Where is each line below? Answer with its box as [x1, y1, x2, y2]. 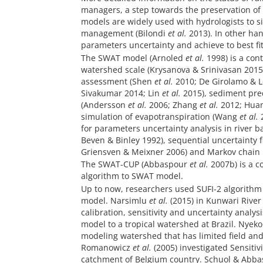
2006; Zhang [147, 99, 200, 110]
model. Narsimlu [81, 194, 149, 206]
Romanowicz [81, 241, 133, 253]
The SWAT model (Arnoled [81, 52, 186, 63]
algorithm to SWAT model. [81, 170, 183, 182]
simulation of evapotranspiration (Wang [81, 110, 240, 122]
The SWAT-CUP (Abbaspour [81, 159, 190, 170]
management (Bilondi [81, 28, 168, 39]
